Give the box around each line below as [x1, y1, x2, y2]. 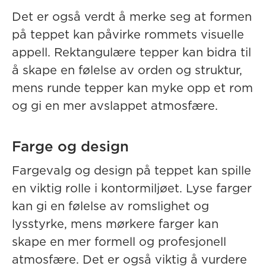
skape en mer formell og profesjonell [12, 236, 226, 248]
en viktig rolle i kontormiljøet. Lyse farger [12, 183, 252, 195]
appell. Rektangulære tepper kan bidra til [12, 47, 251, 59]
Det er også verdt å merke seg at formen [12, 11, 252, 23]
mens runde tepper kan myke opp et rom [12, 83, 253, 94]
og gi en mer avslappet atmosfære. [12, 100, 218, 112]
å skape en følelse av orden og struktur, [12, 65, 242, 77]
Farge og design [12, 140, 129, 154]
